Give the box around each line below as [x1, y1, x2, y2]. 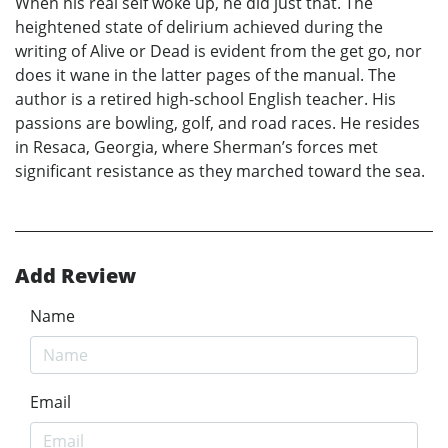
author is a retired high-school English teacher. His [15, 88, 396, 111]
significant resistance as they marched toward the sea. [15, 160, 425, 183]
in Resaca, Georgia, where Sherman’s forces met [15, 136, 378, 159]
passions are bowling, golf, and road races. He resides [15, 112, 420, 135]
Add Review [15, 262, 136, 290]
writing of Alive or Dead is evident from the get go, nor [15, 40, 422, 63]
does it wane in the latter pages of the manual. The [15, 64, 396, 87]
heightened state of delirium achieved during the [15, 16, 383, 39]
